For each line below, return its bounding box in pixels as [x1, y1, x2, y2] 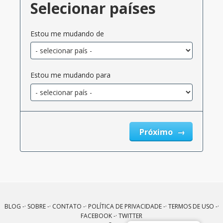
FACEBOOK [81, 211, 112, 220]
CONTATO [52, 202, 82, 211]
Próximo [139, 126, 175, 137]
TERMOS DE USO [168, 202, 214, 211]
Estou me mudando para [30, 70, 111, 80]
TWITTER [118, 211, 142, 220]
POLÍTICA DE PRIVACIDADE [88, 202, 162, 211]
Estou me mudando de [30, 28, 104, 38]
